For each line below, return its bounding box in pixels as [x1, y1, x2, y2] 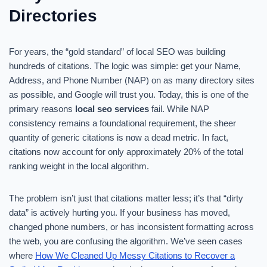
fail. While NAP [149, 104, 209, 114]
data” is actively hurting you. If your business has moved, [9, 207, 230, 218]
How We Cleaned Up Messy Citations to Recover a [35, 250, 235, 260]
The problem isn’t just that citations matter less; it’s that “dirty [9, 193, 243, 203]
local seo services [75, 104, 149, 114]
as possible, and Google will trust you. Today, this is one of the [9, 89, 249, 100]
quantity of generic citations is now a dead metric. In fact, [9, 132, 228, 142]
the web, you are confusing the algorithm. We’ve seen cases [9, 236, 243, 246]
